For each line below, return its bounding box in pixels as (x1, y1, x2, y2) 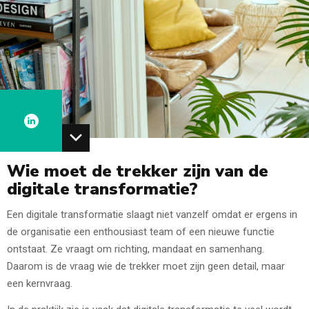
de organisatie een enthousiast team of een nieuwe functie (7, 226, 275, 239)
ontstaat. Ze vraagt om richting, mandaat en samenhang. (7, 243, 264, 256)
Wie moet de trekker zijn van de (7, 159, 268, 182)
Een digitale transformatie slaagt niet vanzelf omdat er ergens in (7, 208, 297, 221)
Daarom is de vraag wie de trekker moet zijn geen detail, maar (7, 260, 285, 273)
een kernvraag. (7, 277, 72, 290)
